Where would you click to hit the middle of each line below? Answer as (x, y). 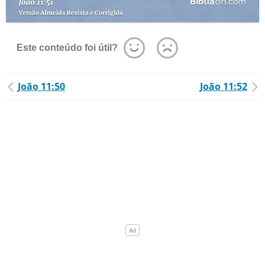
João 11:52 (224, 86)
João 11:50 (41, 86)
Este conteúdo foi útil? (67, 48)
